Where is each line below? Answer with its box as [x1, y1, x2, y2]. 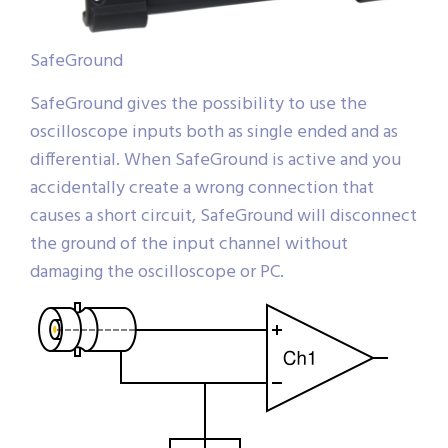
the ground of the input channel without [30, 230, 348, 260]
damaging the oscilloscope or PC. [30, 258, 284, 288]
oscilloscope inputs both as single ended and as [30, 118, 398, 148]
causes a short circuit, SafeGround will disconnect [30, 202, 417, 232]
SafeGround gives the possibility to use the [30, 90, 367, 120]
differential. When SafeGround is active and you [30, 146, 401, 176]
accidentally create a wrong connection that [30, 174, 374, 204]
